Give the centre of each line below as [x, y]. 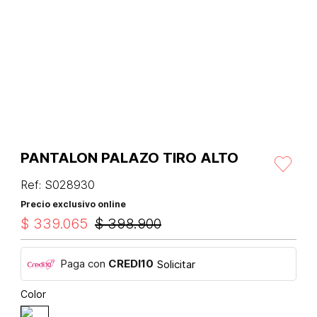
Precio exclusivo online [73, 204]
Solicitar [176, 264]
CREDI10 [131, 264]
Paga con [84, 264]
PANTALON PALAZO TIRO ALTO [129, 158]
